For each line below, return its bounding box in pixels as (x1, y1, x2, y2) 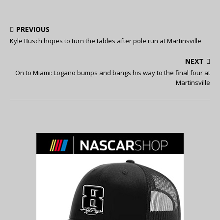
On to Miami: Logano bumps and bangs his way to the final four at (15, 68, 210, 78)
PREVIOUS (16, 25, 50, 34)
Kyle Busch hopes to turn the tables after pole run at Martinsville (10, 36, 201, 46)
